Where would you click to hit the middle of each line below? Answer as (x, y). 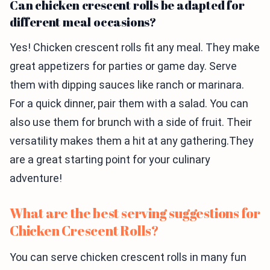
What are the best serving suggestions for (135, 213)
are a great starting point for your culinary (110, 160)
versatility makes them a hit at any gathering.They (132, 141)
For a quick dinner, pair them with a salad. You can (129, 104)
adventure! (36, 178)
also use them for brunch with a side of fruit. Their (131, 122)
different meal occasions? (83, 22)
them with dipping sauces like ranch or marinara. (127, 85)
